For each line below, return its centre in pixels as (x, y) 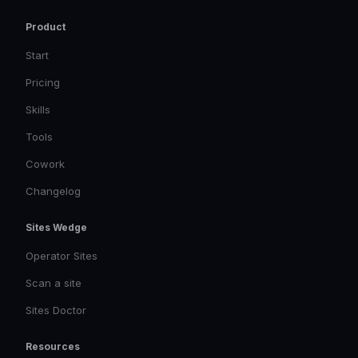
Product (46, 27)
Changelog (53, 191)
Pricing (43, 82)
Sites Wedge (56, 227)
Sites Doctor (56, 310)
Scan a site (54, 283)
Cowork (45, 164)
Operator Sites (62, 256)
